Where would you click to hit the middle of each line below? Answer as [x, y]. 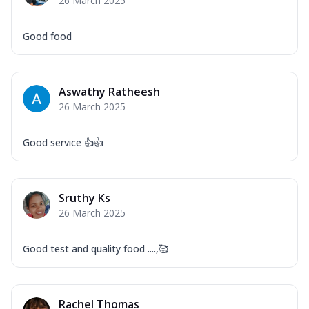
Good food [47, 36]
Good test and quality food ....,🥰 [96, 248]
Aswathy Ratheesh [109, 91]
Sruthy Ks [84, 198]
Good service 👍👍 [63, 142]
